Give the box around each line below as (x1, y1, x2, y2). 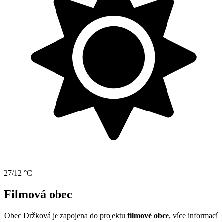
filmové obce (125, 211, 169, 220)
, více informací (169, 211, 218, 220)
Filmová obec (4, 187, 72, 201)
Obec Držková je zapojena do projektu (4, 211, 125, 220)
